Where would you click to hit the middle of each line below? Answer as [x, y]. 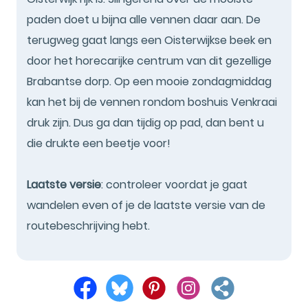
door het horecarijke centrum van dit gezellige [149, 60]
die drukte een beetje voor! [99, 143]
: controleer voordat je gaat [174, 184]
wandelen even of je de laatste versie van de [146, 205]
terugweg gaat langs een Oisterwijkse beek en [149, 40]
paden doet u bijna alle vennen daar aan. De [144, 19]
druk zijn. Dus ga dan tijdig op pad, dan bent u [145, 122]
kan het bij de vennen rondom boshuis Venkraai [152, 102]
